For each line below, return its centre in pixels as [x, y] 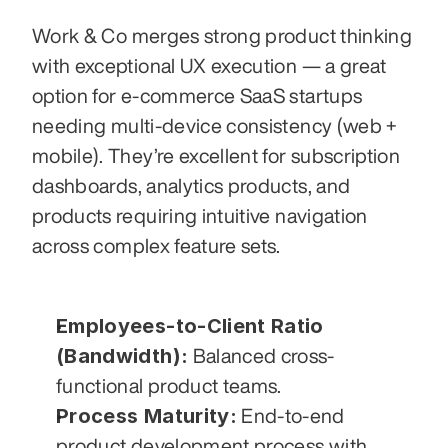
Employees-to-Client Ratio [190, 326]
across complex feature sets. [156, 246]
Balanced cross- [261, 356]
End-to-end [290, 416]
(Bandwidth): [122, 356]
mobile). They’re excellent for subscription [216, 156]
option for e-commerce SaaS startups [197, 96]
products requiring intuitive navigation [200, 216]
